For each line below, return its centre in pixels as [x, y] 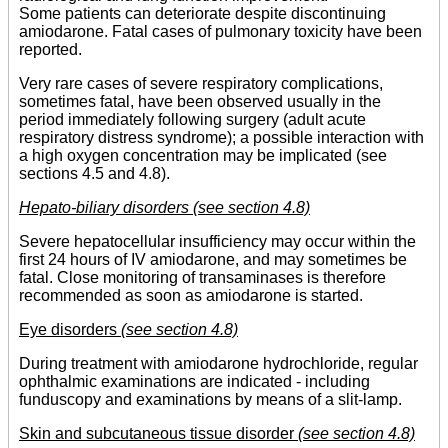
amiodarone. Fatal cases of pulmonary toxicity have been [220, 31]
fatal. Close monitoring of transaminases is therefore [202, 277]
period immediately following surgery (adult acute [192, 119]
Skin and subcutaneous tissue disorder [158, 433]
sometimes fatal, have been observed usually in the [200, 101]
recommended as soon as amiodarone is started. [191, 295]
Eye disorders [70, 329]
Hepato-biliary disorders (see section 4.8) [164, 207]
